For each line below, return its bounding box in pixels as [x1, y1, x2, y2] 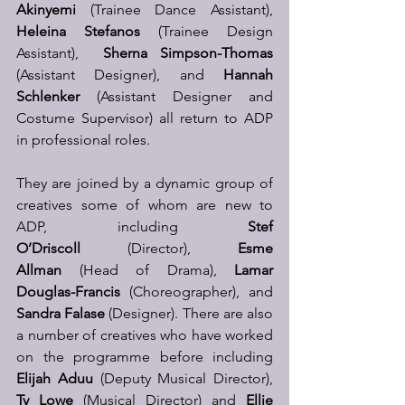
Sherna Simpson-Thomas [103, 44, 274, 61]
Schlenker [16, 88, 80, 105]
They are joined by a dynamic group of [16, 174, 273, 192]
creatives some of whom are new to [16, 196, 273, 213]
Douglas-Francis [16, 283, 120, 300]
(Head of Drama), [61, 261, 234, 278]
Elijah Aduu [16, 370, 100, 387]
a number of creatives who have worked [16, 326, 273, 344]
